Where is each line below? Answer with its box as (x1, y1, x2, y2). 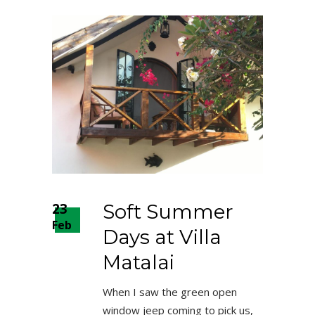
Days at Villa (103, 225, 221, 249)
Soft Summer (103, 200, 233, 224)
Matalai (103, 250, 174, 274)
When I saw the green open (103, 285, 237, 299)
